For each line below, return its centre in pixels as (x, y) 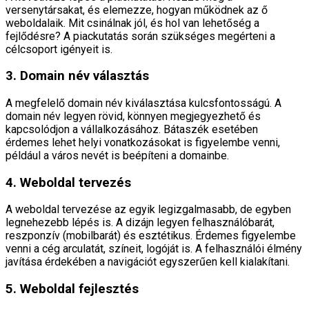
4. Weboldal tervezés (68, 182)
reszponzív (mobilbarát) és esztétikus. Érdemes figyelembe (151, 236)
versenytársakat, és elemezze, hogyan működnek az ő (137, 10)
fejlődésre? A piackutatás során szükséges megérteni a (140, 36)
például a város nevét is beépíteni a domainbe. (117, 156)
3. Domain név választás (77, 76)
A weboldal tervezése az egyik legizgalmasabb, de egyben (148, 210)
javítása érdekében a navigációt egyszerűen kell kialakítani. (148, 262)
